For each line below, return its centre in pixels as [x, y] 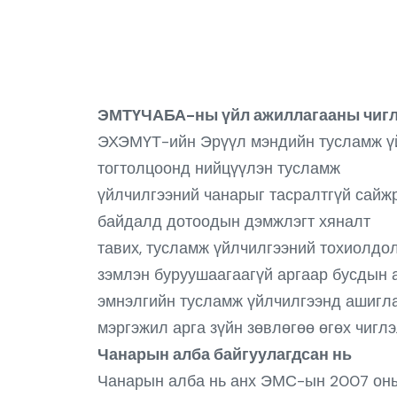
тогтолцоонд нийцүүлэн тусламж [218, 168]
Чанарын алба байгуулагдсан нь [224, 354]
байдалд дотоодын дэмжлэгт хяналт [234, 222]
